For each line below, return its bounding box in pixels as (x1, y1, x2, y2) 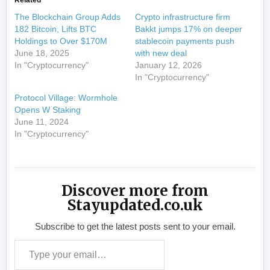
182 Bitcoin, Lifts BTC (14, 24, 97, 34)
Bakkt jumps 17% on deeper (135, 24, 242, 34)
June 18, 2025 (14, 48, 70, 58)
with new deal (135, 48, 187, 58)
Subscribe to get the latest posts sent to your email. (34, 221, 236, 232)
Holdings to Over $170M (14, 36, 108, 46)
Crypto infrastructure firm (135, 12, 230, 22)
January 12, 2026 (135, 60, 202, 71)
